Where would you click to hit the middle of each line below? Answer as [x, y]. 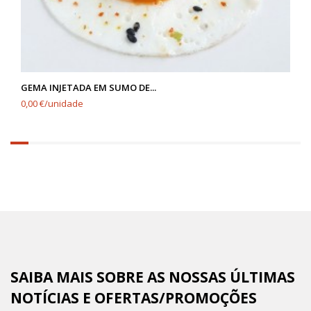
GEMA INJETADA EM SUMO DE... [89, 87]
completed [37, 162]
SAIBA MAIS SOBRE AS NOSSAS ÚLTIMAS [153, 277]
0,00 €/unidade [52, 103]
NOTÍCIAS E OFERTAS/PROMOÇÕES [134, 298]
